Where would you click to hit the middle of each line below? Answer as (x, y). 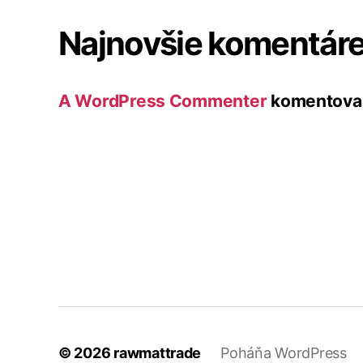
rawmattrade (158, 352)
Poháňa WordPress (284, 352)
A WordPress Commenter (163, 100)
